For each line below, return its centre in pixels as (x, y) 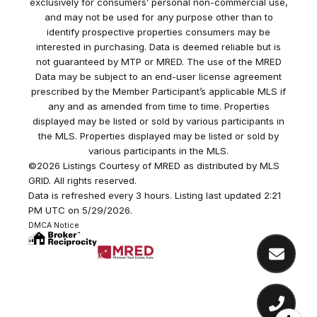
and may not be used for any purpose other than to (158, 17)
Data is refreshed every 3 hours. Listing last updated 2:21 (155, 196)
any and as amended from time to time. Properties (158, 106)
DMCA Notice (54, 226)
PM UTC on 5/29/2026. (82, 211)
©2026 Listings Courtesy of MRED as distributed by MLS (154, 166)
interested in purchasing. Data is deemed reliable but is (158, 47)
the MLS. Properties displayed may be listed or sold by (158, 136)
